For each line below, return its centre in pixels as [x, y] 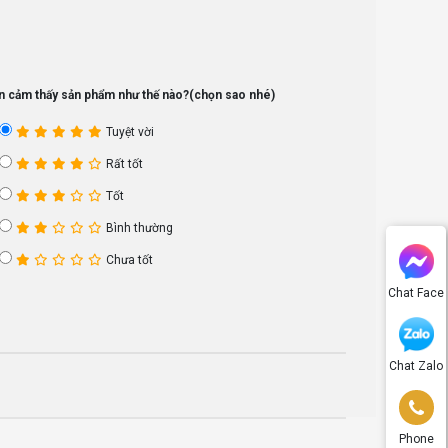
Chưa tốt [130, 259]
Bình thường [140, 227]
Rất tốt [125, 163]
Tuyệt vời [130, 131]
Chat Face [416, 292]
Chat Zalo [416, 365]
